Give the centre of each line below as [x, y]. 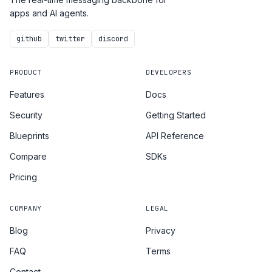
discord [113, 39]
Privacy [161, 230]
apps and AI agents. [49, 13]
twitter [70, 39]
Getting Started [176, 115]
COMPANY [26, 208]
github [29, 39]
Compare [28, 156]
